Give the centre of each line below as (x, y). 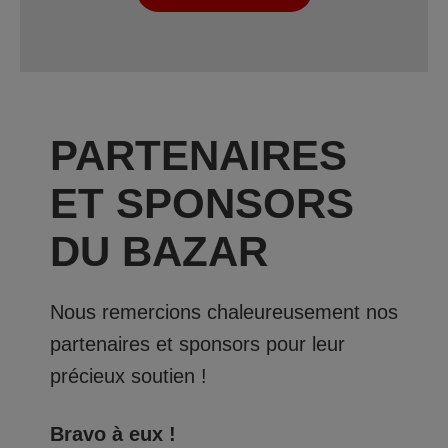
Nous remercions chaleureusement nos (224, 312)
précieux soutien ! (128, 376)
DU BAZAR (159, 252)
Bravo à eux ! (113, 433)
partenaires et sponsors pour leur (197, 344)
